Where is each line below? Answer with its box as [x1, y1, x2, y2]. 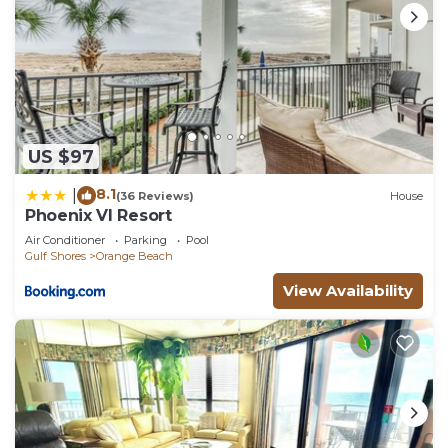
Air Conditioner [25, 233, 105, 248]
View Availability [283, 281, 413, 301]
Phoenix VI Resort [25, 206, 172, 226]
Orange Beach [96, 249, 173, 264]
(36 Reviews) [116, 188, 194, 203]
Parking [124, 233, 167, 248]
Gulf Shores [25, 249, 86, 264]
